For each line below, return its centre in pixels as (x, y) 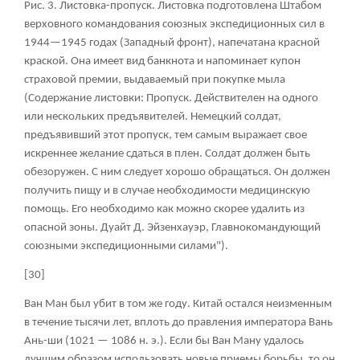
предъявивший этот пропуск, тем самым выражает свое (166, 136)
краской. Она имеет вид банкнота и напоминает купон (162, 62)
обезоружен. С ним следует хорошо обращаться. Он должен (177, 173)
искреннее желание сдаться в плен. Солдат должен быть (167, 154)
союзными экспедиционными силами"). (126, 247)
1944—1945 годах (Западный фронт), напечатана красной (172, 43)
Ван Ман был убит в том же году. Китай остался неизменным (178, 305)
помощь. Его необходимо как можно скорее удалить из (164, 210)
